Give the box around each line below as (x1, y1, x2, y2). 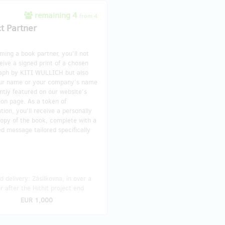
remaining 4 (33, 10, 79, 21)
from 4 (79, 12, 97, 20)
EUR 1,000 (21, 195, 53, 204)
